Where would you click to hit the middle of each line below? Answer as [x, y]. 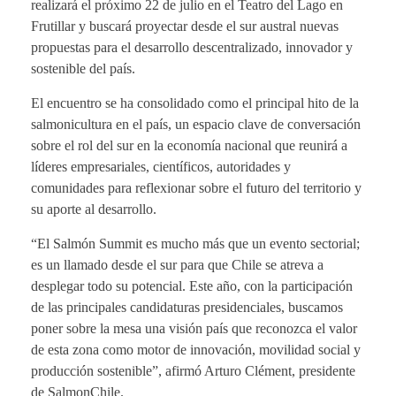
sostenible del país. [83, 68]
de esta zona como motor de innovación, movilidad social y [196, 349]
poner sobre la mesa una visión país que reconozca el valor [194, 328]
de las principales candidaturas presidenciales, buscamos [187, 307]
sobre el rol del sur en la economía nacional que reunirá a [189, 145]
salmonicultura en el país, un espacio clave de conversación [196, 124]
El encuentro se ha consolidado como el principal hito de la [195, 103]
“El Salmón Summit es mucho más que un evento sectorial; [195, 243]
